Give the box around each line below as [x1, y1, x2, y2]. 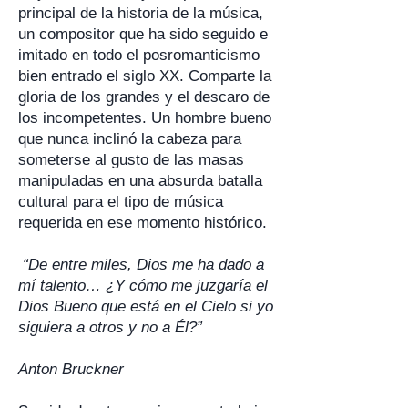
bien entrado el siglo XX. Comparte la [18, 67, 271, 85]
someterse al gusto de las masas [18, 151, 244, 168]
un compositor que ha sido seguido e [18, 25, 268, 43]
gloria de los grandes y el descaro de [18, 88, 270, 106]
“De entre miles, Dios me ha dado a [23, 256, 264, 273]
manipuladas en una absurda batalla [18, 172, 262, 189]
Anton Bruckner [18, 361, 124, 378]
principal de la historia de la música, [18, 5, 263, 22]
